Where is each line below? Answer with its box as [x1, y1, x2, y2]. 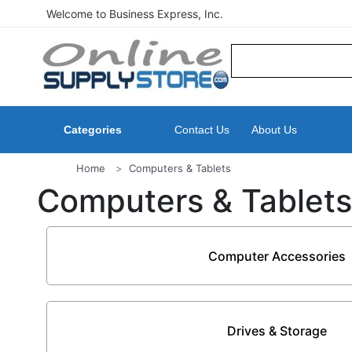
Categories [64, 123, 122, 136]
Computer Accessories [208, 247, 346, 264]
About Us [251, 123, 297, 136]
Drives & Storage [227, 322, 327, 339]
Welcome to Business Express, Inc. [46, 7, 223, 20]
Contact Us [174, 123, 229, 136]
